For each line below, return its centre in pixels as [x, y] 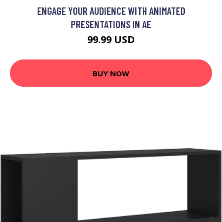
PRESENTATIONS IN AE [111, 24]
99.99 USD [111, 40]
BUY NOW [111, 73]
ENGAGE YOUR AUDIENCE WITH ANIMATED [111, 11]
